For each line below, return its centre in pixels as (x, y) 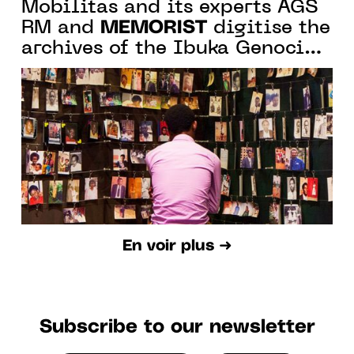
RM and (61, 28)
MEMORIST (154, 28)
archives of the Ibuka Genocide (174, 49)
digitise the (269, 28)
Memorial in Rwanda (124, 69)
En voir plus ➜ (177, 247)
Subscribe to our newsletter (177, 328)
